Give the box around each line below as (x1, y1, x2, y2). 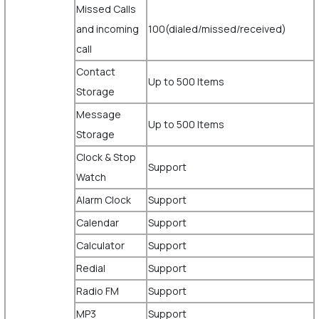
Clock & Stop (75, 150, 136, 164)
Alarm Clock (75, 193, 133, 206)
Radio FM (75, 284, 121, 298)
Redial (75, 261, 108, 275)
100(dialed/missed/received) (147, 22, 288, 36)
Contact (75, 65, 115, 78)
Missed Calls (75, 2, 136, 16)
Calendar (75, 216, 121, 229)
